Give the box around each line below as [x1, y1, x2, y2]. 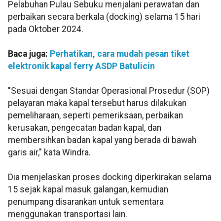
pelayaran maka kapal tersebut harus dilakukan [8, 98, 186, 109]
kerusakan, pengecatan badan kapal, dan [8, 123, 161, 133]
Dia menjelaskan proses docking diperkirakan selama [8, 172, 212, 183]
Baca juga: [8, 49, 50, 59]
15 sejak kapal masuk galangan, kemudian [8, 184, 168, 195]
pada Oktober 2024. [8, 24, 83, 35]
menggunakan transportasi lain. [8, 209, 127, 220]
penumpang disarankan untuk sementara [8, 197, 164, 207]
